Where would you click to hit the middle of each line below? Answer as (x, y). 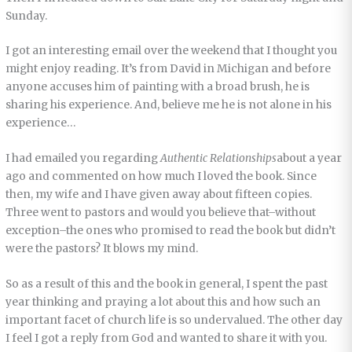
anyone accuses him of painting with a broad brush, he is (158, 87)
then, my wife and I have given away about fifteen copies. (159, 195)
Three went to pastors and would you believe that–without (161, 213)
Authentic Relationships (219, 159)
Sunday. (27, 16)
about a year (310, 159)
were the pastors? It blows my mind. (102, 249)
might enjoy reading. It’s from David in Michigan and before (169, 69)
